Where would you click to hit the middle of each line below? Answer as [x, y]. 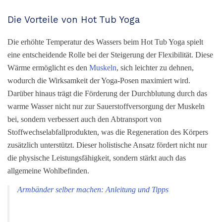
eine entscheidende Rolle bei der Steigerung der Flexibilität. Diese [110, 55]
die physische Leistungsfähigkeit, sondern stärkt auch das [97, 158]
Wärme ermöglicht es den [48, 67]
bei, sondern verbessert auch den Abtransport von [84, 119]
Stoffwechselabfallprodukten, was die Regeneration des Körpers [108, 132]
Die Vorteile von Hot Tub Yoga [74, 20]
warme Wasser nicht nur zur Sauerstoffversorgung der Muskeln [106, 106]
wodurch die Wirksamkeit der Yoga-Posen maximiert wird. [99, 80]
